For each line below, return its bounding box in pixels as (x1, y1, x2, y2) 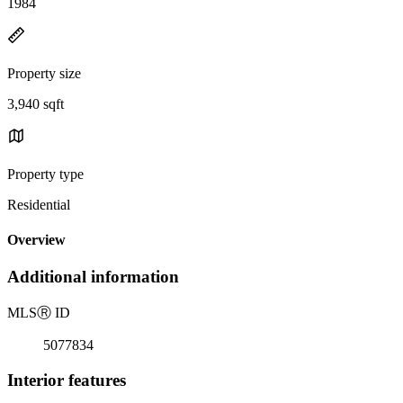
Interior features (7, 370, 126, 390)
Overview (7, 232, 66, 248)
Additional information (7, 267, 179, 287)
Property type (7, 166, 84, 182)
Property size (7, 65, 81, 81)
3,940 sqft (7, 95, 64, 112)
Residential (7, 196, 70, 212)
